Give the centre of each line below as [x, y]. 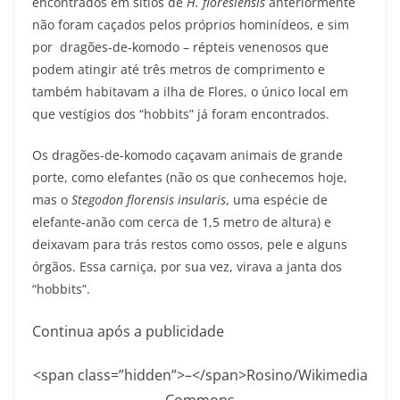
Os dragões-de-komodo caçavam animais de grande [187, 155]
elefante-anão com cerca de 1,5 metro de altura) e [182, 222]
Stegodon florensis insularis [149, 200]
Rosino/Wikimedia [307, 375]
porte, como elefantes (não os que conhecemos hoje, [190, 178]
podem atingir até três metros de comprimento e [179, 70]
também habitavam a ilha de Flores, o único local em [190, 92]
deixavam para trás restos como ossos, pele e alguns [190, 245]
